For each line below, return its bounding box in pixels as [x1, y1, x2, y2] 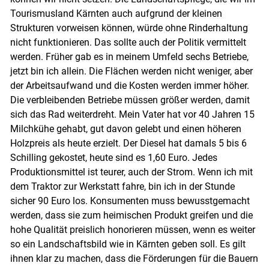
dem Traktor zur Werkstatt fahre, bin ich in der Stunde [10, 181, 235, 193]
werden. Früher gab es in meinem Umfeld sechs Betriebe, [10, 51, 249, 63]
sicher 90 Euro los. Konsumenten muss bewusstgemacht [10, 195, 250, 207]
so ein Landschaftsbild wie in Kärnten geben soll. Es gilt [10, 238, 246, 250]
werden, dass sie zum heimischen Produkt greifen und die [10, 210, 253, 222]
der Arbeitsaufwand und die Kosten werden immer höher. [10, 80, 249, 92]
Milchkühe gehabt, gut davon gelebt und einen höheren [10, 123, 241, 135]
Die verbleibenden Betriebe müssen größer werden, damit [10, 94, 250, 106]
